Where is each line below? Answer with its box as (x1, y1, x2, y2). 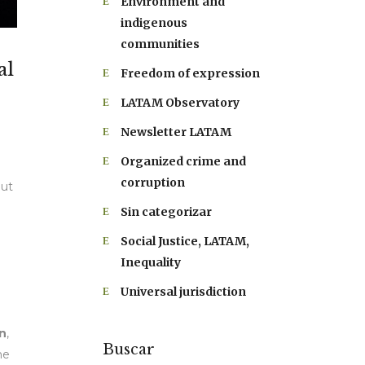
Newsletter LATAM (121, 125, 231, 139)
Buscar (103, 341, 155, 358)
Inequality (121, 255, 181, 270)
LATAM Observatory (121, 95, 240, 110)
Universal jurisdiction (121, 284, 246, 299)
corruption (121, 175, 185, 190)
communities (121, 37, 200, 51)
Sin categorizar (121, 204, 212, 219)
